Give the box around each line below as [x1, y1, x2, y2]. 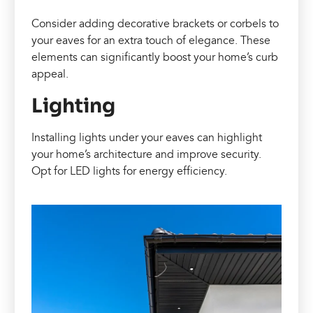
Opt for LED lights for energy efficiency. [31, 163, 228, 178]
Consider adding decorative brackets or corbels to [31, 16, 279, 31]
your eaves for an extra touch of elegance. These [31, 33, 271, 48]
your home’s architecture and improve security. [31, 147, 262, 161]
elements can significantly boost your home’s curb [31, 50, 279, 64]
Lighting [31, 93, 116, 118]
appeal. [31, 66, 69, 81]
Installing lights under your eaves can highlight [31, 130, 263, 145]
